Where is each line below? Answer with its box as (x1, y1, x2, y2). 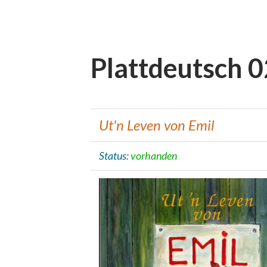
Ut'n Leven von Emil (98, 116, 215, 133)
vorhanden (130, 148, 177, 162)
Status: (98, 148, 131, 162)
